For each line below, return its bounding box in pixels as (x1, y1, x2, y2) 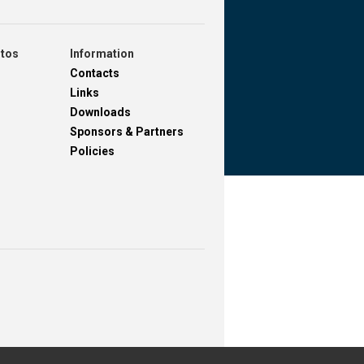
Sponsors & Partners (69, 124, 184, 138)
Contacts (69, 66, 119, 80)
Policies (69, 144, 115, 158)
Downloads (69, 105, 131, 119)
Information (69, 46, 134, 60)
